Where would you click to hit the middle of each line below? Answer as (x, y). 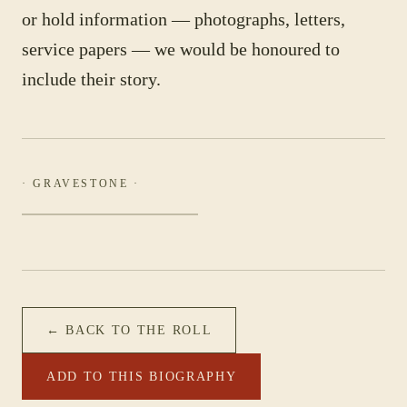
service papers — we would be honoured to (181, 49)
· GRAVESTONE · (81, 184)
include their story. (91, 79)
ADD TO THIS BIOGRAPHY (142, 377)
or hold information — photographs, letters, (184, 19)
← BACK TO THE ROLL (129, 330)
